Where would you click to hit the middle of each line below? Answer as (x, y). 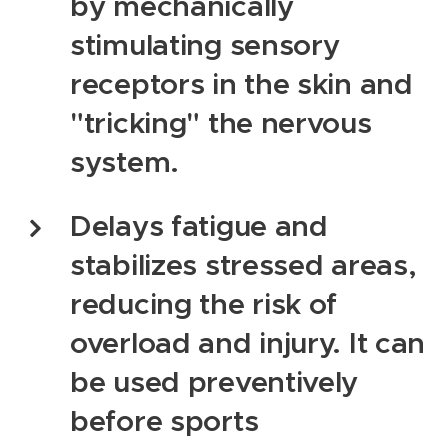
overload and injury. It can (248, 342)
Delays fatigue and (199, 225)
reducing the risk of (204, 303)
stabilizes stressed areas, (243, 264)
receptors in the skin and (241, 83)
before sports (164, 420)
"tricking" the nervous (221, 122)
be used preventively (214, 381)
